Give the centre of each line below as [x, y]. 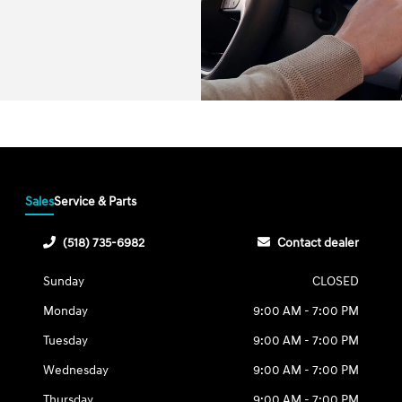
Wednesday [76, 371]
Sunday [64, 282]
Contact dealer [318, 243]
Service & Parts [96, 202]
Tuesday [66, 341]
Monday [66, 311]
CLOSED [335, 282]
